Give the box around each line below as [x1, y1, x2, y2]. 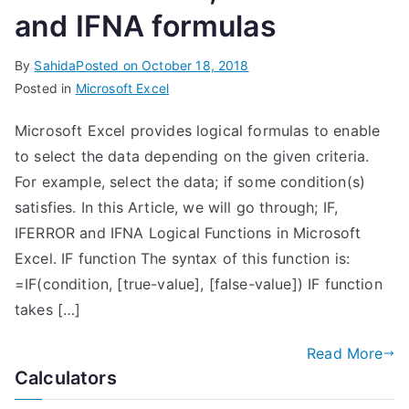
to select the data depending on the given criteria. [15, 147, 370, 165]
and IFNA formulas [15, 8, 277, 44]
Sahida [34, 58, 77, 73]
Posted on [76, 58, 142, 73]
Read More [307, 344, 383, 362]
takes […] [15, 300, 81, 319]
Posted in [15, 80, 76, 96]
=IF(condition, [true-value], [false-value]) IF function [15, 275, 383, 293]
